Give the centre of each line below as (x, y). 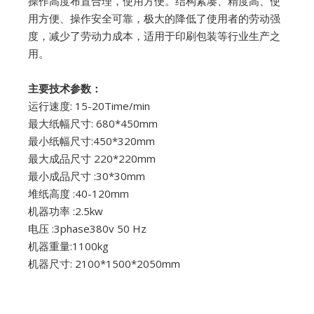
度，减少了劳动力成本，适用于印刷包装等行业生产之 (154, 35)
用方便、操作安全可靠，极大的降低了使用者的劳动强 (154, 18)
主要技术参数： (65, 88)
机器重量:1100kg (68, 246)
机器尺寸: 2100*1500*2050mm (104, 263)
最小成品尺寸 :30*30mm (87, 176)
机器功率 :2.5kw (66, 211)
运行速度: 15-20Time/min (89, 105)
